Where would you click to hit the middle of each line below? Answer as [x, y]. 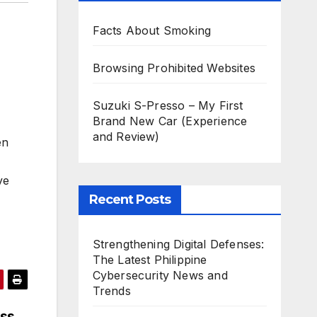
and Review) [126, 137]
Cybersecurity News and [160, 275]
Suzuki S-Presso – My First [168, 105]
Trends [111, 291]
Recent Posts [129, 200]
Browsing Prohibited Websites [174, 68]
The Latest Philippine [150, 260]
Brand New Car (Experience [170, 121]
